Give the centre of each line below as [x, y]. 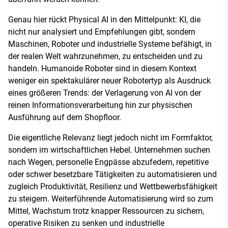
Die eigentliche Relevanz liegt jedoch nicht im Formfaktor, [110, 137]
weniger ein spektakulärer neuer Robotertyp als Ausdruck [109, 80]
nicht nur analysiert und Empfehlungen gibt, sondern [102, 32]
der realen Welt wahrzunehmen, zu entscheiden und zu [105, 56]
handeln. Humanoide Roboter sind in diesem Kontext [102, 68]
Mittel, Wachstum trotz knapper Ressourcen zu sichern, [106, 211]
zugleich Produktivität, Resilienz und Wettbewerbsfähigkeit [113, 186]
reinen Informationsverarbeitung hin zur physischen [100, 105]
